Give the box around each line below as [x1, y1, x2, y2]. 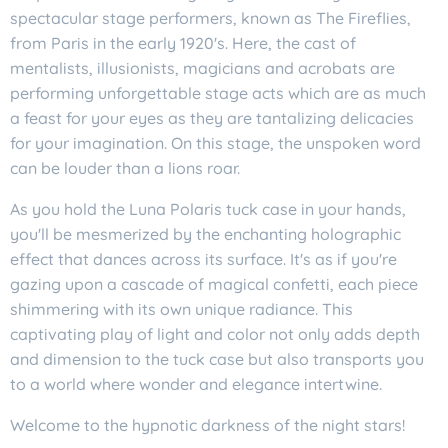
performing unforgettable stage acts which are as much [10, 82, 426, 103]
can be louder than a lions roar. [10, 157, 240, 178]
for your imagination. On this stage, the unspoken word [10, 132, 421, 153]
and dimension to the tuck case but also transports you [10, 348, 424, 369]
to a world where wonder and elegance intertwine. [10, 373, 382, 394]
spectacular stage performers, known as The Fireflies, [10, 7, 411, 28]
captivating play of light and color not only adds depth [10, 323, 420, 344]
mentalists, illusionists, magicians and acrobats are [10, 57, 395, 78]
